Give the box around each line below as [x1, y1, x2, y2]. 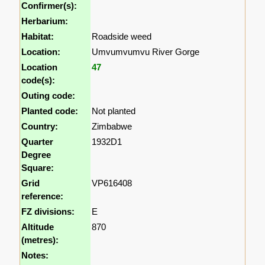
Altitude [21, 221, 54, 232]
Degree [21, 149, 51, 160]
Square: [21, 162, 54, 173]
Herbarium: [21, 15, 69, 26]
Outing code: [21, 90, 76, 101]
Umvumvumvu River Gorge [92, 46, 200, 57]
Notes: [21, 250, 49, 260]
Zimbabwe [92, 121, 132, 131]
